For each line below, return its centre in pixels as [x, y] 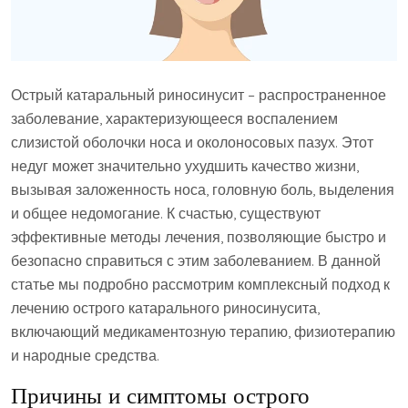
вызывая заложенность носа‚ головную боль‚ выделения [203, 190]
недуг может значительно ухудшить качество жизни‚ [185, 166]
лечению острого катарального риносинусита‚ [165, 308]
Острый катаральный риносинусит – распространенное [199, 95]
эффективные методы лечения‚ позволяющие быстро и [199, 237]
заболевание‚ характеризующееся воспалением [174, 119]
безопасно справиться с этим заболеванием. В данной [196, 261]
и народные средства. [85, 356]
